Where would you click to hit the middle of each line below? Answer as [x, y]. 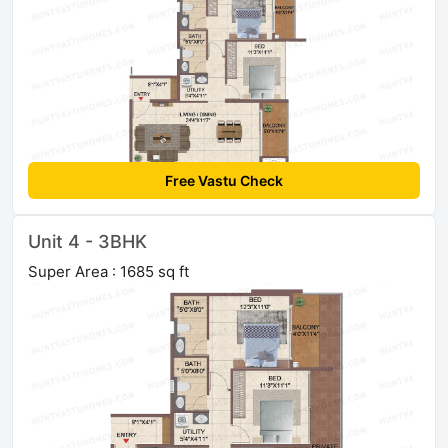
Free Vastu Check [224, 181]
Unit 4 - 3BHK [87, 242]
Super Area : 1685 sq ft [108, 272]
